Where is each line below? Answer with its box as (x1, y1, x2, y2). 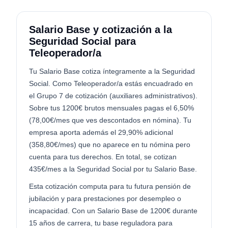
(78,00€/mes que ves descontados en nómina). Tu (29, 116, 191, 124)
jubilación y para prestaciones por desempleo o (29, 194, 181, 203)
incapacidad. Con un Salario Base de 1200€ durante (29, 207, 197, 215)
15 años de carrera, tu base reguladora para (29, 219, 173, 227)
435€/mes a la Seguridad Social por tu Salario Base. (29, 165, 197, 173)
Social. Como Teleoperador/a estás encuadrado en (29, 79, 193, 88)
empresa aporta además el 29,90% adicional (29, 128, 173, 136)
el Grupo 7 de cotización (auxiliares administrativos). (29, 92, 197, 100)
